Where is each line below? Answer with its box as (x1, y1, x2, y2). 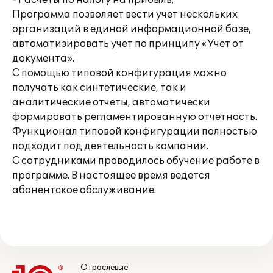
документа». (12, 52, 74, 65)
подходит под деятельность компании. (12, 140, 208, 152)
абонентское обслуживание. (12, 184, 156, 196)
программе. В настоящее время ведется (12, 169, 210, 182)
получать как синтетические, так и (12, 82, 186, 94)
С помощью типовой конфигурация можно (12, 67, 227, 79)
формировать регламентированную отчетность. (12, 111, 257, 123)
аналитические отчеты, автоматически (12, 96, 210, 108)
